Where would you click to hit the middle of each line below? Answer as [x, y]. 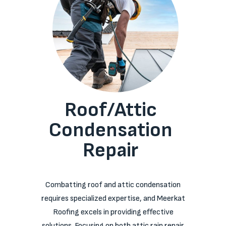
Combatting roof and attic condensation [113, 185]
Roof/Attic [110, 110]
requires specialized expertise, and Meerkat [113, 199]
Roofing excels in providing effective [113, 212]
